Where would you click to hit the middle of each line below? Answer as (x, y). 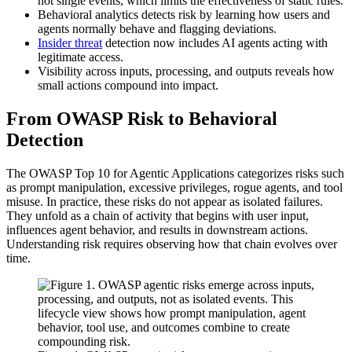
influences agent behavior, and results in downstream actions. (157, 229)
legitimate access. (81, 57)
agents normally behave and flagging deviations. (157, 29)
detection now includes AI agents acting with (215, 43)
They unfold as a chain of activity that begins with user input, (158, 215)
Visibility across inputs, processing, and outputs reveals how (186, 71)
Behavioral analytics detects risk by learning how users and (184, 15)
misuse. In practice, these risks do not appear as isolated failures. (165, 201)
